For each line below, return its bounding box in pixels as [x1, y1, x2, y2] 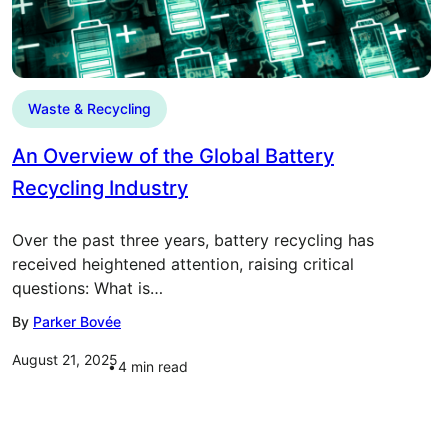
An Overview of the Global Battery [12, 144, 334, 168]
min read [131, 358, 188, 375]
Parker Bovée [33, 313, 121, 330]
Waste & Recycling [28, 100, 151, 117]
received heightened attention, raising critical [12, 254, 354, 274]
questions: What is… [12, 278, 163, 298]
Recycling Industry [12, 176, 188, 200]
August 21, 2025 [12, 351, 118, 368]
